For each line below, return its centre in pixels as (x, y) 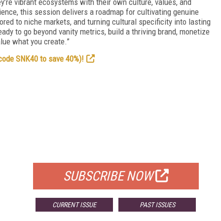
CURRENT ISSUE (74, 204)
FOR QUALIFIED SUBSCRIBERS (116, 150)
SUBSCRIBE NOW (108, 176)
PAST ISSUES (157, 204)
